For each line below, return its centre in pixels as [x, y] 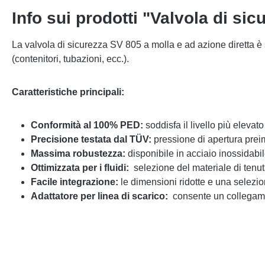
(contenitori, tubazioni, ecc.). [70, 59]
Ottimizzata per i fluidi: [81, 168]
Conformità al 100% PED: [88, 125]
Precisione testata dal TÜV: [92, 139]
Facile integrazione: [76, 182]
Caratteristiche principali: [68, 92]
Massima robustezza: [79, 153]
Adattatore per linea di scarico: [101, 196]
